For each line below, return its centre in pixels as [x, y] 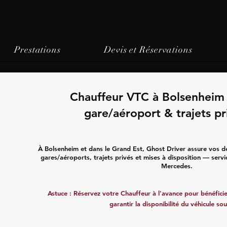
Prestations [37, 50]
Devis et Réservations [148, 50]
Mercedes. [177, 166]
